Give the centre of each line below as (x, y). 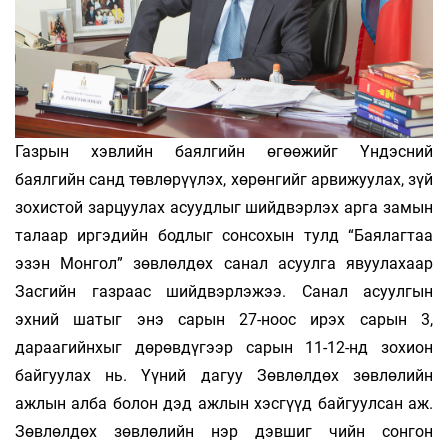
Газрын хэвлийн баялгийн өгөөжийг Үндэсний (224, 151)
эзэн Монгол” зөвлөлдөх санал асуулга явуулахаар (224, 263)
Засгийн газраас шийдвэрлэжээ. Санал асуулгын (224, 291)
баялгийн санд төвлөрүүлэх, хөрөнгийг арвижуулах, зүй (224, 179)
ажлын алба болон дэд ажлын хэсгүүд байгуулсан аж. (224, 403)
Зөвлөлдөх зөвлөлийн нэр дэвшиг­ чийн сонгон (224, 431)
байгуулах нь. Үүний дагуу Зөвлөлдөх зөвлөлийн (224, 375)
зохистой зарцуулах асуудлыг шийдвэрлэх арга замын (224, 207)
